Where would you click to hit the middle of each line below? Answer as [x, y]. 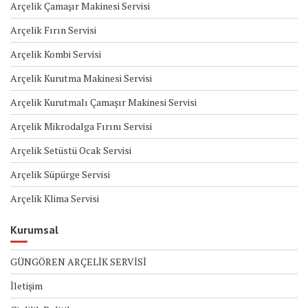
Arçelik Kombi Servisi [56, 54]
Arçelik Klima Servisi [55, 199]
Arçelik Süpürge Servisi [60, 175]
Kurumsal [34, 230]
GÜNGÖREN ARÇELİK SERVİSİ [78, 262]
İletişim [26, 286]
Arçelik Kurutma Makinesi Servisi [81, 78]
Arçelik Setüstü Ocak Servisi [71, 151]
